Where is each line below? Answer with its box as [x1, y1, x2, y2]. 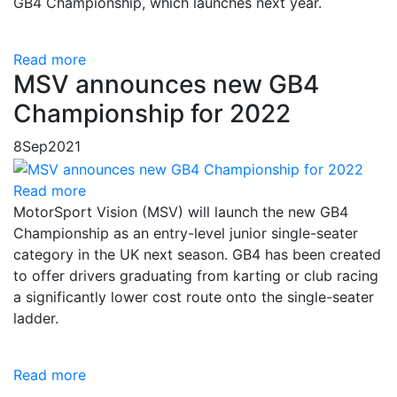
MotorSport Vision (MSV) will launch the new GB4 [13, 202, 348, 221]
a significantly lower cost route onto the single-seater [13, 287, 374, 306]
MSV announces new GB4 [13, 69, 319, 99]
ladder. [13, 308, 58, 327]
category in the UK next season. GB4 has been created [13, 245, 381, 263]
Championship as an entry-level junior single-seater [13, 223, 358, 242]
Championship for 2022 [13, 98, 291, 128]
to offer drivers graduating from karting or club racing [13, 266, 378, 284]
